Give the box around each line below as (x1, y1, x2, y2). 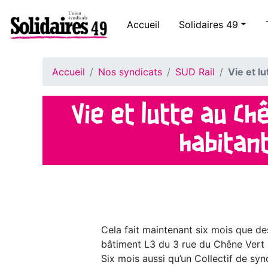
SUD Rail (175, 66, 215, 78)
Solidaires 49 (179, 18, 238, 31)
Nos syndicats (98, 66, 162, 78)
